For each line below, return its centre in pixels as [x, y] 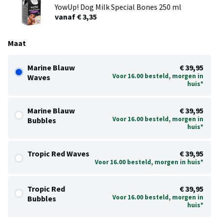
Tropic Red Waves [58, 154]
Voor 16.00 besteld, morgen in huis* [149, 162]
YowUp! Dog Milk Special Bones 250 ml [118, 7]
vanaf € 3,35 [76, 17]
